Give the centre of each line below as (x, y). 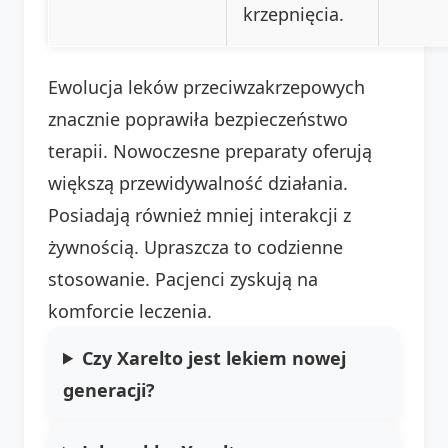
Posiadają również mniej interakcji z (199, 214)
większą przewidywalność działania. (198, 182)
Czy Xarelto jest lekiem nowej (214, 357)
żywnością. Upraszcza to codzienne (195, 246)
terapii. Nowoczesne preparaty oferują (210, 150)
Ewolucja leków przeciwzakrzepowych (206, 86)
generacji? (109, 389)
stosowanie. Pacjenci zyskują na (183, 278)
